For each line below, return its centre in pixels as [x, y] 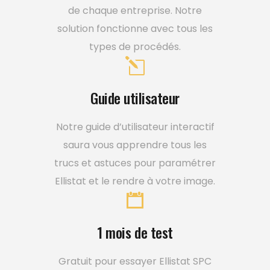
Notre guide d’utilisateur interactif [135, 127]
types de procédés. [135, 46]
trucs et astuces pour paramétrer [135, 163]
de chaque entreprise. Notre [135, 10]
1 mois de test [135, 232]
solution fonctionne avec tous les [135, 28]
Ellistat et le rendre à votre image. [135, 181]
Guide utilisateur [135, 97]
